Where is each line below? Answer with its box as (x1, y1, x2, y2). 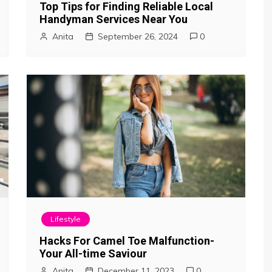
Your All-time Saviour (39, 247, 147, 260)
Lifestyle (50, 214, 81, 223)
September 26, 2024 (98, 30, 178, 42)
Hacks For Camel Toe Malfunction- (39, 234, 214, 247)
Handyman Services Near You (39, 12, 188, 25)
